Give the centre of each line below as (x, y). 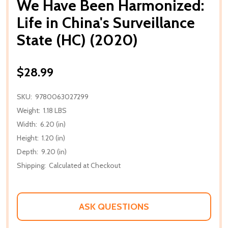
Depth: (27, 151)
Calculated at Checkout (85, 165)
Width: (27, 124)
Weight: (28, 110)
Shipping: (31, 165)
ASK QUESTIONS (114, 206)
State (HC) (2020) (77, 40)
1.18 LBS (55, 110)
